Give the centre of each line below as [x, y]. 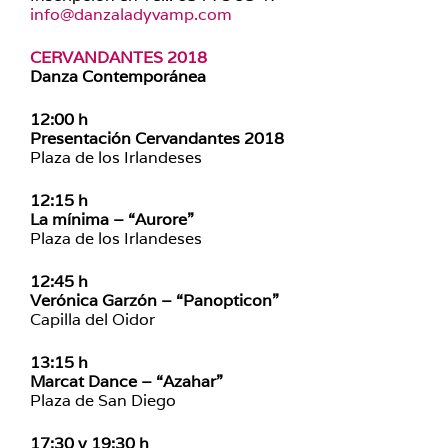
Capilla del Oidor [92, 319]
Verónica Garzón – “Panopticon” [154, 300]
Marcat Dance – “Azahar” [126, 381]
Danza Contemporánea [118, 76]
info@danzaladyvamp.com [131, 14]
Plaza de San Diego [103, 400]
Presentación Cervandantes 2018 [157, 138]
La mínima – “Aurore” [112, 219]
